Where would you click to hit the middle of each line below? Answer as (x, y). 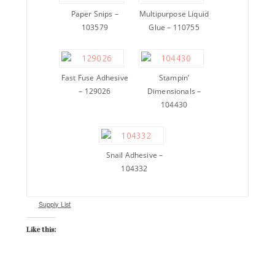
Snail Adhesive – (134, 155)
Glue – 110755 (174, 27)
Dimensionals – (174, 91)
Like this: (41, 229)
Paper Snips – (95, 14)
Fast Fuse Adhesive (95, 77)
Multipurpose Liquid (174, 14)
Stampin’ (174, 77)
